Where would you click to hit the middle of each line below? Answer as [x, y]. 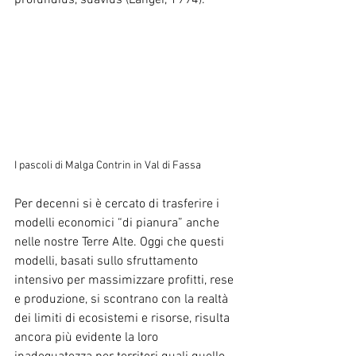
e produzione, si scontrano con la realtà [123, 299]
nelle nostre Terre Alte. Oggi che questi [121, 242]
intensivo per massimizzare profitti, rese [126, 280]
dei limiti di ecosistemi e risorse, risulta [124, 318]
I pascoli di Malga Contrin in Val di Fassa [109, 165]
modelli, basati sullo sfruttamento [108, 261]
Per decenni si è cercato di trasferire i [118, 204]
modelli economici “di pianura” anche [118, 223]
